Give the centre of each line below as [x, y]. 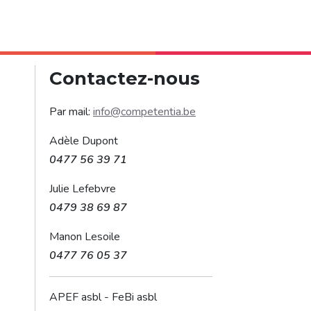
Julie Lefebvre [84, 189]
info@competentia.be [144, 112]
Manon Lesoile [86, 237]
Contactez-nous [125, 78]
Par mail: [71, 112]
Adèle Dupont [85, 141]
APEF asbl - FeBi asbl [103, 297]
